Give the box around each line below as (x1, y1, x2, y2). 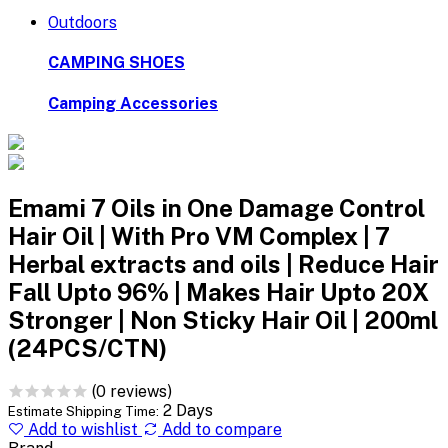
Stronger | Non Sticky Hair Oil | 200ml (8, 305, 438, 334)
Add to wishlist (24, 419, 142, 439)
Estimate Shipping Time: (8, 402, 159, 419)
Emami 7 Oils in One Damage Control (8, 193, 425, 222)
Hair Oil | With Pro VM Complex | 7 (8, 221, 390, 250)
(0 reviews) (92, 381, 172, 401)
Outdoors (48, 12, 117, 32)
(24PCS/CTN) (8, 333, 167, 362)
